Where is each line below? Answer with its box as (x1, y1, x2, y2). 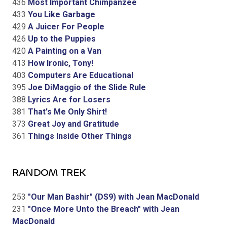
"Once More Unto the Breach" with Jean (26, 204, 179, 214)
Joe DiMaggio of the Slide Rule (26, 82, 146, 92)
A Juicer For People (26, 21, 104, 31)
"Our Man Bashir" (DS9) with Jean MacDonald (26, 192, 199, 202)
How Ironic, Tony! (26, 58, 93, 68)
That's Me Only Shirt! (26, 106, 107, 117)
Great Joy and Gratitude (26, 119, 119, 129)
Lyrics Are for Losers (26, 94, 110, 104)
